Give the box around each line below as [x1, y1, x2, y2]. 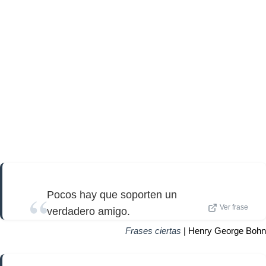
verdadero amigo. [47, 205, 130, 217]
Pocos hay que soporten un [47, 188, 177, 201]
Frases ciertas [125, 225, 181, 236]
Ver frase [220, 203, 248, 211]
